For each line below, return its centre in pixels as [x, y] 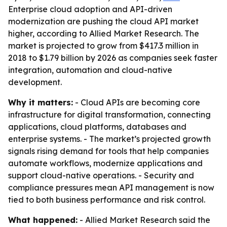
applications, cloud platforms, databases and [97, 127]
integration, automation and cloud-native [90, 70]
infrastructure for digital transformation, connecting [109, 115]
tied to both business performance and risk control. [107, 200]
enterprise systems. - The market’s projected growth [109, 139]
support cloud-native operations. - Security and [101, 175]
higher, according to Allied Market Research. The [104, 33]
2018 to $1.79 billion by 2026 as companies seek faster [113, 58]
